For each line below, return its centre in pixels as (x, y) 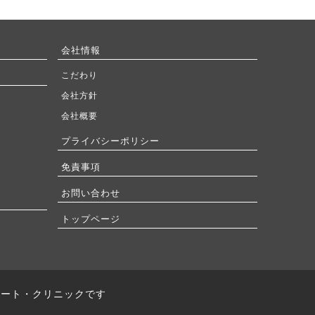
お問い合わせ (91, 193)
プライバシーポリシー (111, 141)
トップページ (91, 219)
